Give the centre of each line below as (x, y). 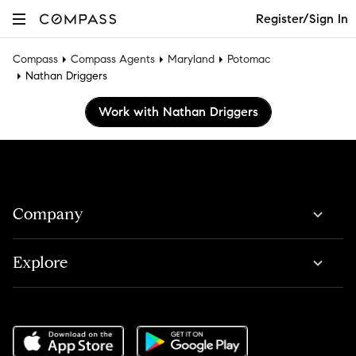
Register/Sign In (302, 18)
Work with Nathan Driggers (178, 112)
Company (48, 214)
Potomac (249, 59)
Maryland (191, 59)
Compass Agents (113, 59)
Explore (40, 263)
